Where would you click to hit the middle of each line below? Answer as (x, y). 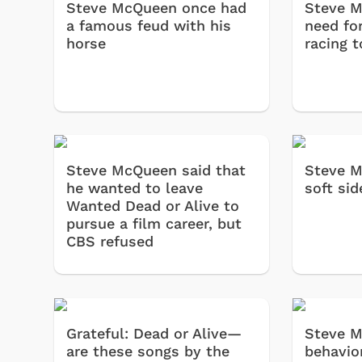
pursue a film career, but (154, 224)
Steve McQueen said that (156, 170)
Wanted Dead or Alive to (153, 206)
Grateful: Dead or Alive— (154, 333)
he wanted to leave (135, 188)
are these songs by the (148, 351)
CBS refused (110, 242)
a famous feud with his (149, 25)
